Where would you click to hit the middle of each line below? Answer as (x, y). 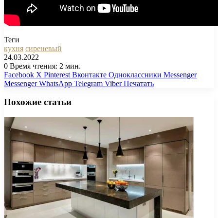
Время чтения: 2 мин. (44, 66)
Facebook (19, 74)
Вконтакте (89, 74)
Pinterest (57, 74)
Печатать (139, 83)
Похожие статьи (38, 102)
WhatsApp (55, 83)
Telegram (88, 83)
